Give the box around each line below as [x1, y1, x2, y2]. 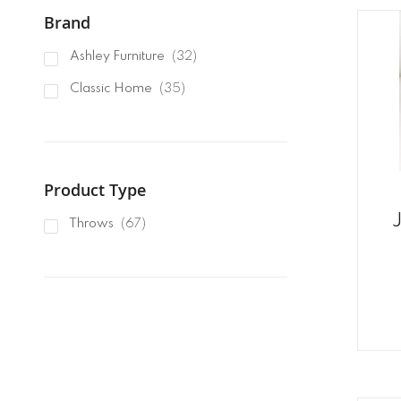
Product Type [43, 179, 146, 201]
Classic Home [66, 82, 155, 96]
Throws [66, 218, 116, 231]
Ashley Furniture [66, 50, 167, 64]
